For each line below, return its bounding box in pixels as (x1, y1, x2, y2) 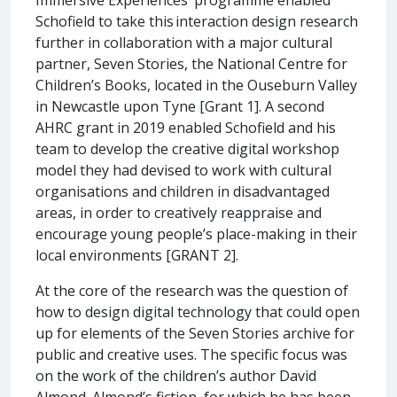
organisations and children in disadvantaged (35, 181, 330, 201)
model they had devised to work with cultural (35, 160, 331, 180)
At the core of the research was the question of (35, 280, 348, 300)
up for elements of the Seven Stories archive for (35, 323, 354, 343)
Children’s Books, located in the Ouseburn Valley (35, 74, 357, 95)
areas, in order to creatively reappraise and (35, 202, 322, 222)
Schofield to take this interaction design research (35, 11, 358, 31)
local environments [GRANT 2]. (35, 245, 238, 265)
